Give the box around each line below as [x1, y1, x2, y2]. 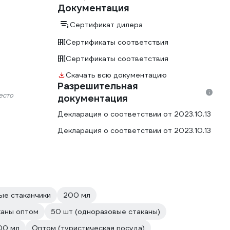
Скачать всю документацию [66, 70, 167, 80]
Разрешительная [57, 80, 138, 92]
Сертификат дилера [70, 20, 143, 29]
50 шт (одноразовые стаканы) [51, 207, 160, 216]
